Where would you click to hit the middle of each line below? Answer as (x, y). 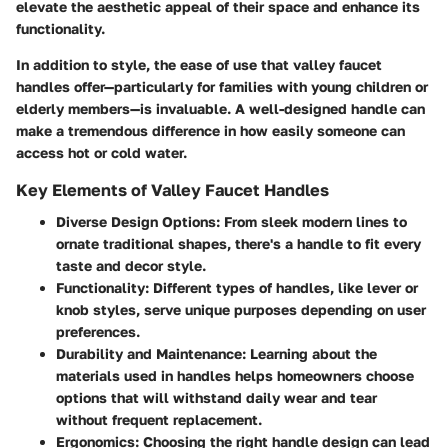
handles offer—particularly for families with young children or (222, 87)
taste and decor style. (131, 266)
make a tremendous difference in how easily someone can (210, 131)
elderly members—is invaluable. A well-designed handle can (220, 109)
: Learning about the (309, 354)
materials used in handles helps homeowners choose (235, 376)
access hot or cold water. (101, 153)
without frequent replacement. (159, 420)
